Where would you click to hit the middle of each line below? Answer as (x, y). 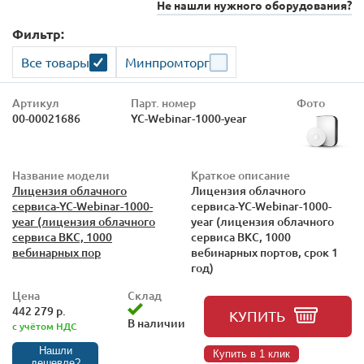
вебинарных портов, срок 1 (264, 252)
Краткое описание (240, 175)
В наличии (156, 323)
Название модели (61, 175)
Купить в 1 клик (251, 354)
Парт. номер (163, 103)
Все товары (55, 62)
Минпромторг (167, 62)
